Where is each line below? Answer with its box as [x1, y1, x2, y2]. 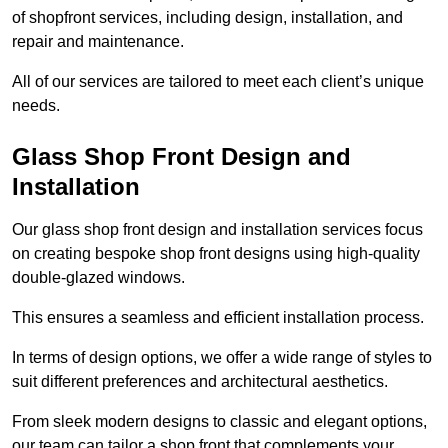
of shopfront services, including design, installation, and [12, 9, 403, 27]
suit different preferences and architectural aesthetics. [12, 373, 388, 391]
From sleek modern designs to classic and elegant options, [12, 413, 427, 431]
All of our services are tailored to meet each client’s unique [12, 73, 424, 91]
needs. [12, 97, 60, 115]
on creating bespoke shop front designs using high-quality [12, 245, 420, 263]
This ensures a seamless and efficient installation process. [12, 309, 424, 327]
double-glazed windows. [12, 269, 185, 287]
